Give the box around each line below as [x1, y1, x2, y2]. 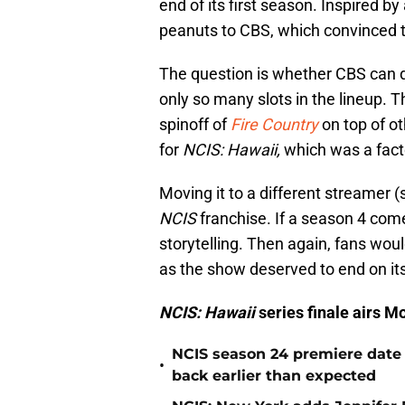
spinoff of [159, 115, 231, 135]
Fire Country [231, 115, 318, 135]
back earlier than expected [172, 367, 376, 385]
